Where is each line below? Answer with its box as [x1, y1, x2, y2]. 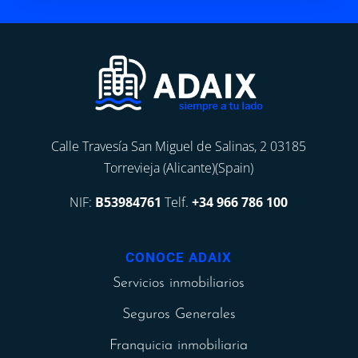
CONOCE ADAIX [125, 249, 233, 265]
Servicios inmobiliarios [113, 275, 245, 291]
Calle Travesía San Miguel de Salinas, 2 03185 [51, 137, 307, 155]
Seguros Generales [121, 306, 236, 322]
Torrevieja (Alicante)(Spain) [104, 158, 254, 177]
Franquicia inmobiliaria [109, 337, 249, 353]
